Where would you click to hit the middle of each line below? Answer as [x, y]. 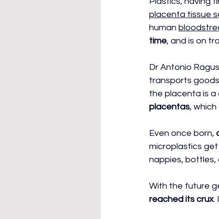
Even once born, [183, 133]
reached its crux [181, 199]
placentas [169, 107]
